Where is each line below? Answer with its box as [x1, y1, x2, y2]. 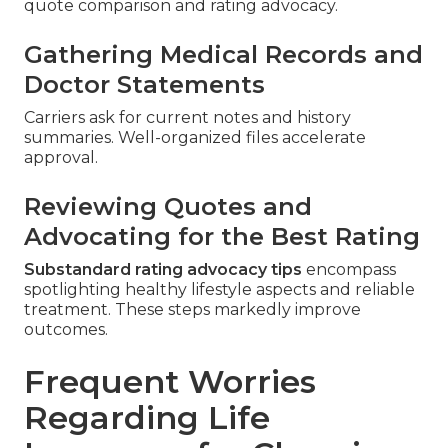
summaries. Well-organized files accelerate [24, 128, 366, 148]
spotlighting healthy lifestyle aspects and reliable [24, 280, 415, 300]
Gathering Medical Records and [24, 40, 423, 70]
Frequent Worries [24, 362, 316, 402]
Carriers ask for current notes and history [24, 108, 351, 128]
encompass [302, 260, 396, 280]
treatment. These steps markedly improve [24, 300, 361, 320]
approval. [24, 148, 98, 168]
